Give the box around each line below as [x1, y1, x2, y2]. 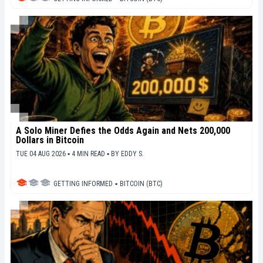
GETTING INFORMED [53, 179, 113, 188]
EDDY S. [121, 149, 144, 158]
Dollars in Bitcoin [16, 134, 84, 146]
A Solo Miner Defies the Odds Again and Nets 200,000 [16, 124, 230, 136]
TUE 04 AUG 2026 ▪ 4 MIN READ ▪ [16, 149, 111, 158]
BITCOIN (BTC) [120, 179, 163, 188]
